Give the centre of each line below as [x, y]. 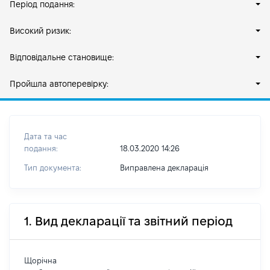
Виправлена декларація [164, 168]
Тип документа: [53, 168]
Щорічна [40, 260]
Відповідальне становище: [62, 57]
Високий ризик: [40, 31]
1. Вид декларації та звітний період [128, 221]
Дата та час [46, 136]
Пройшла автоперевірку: [59, 84]
